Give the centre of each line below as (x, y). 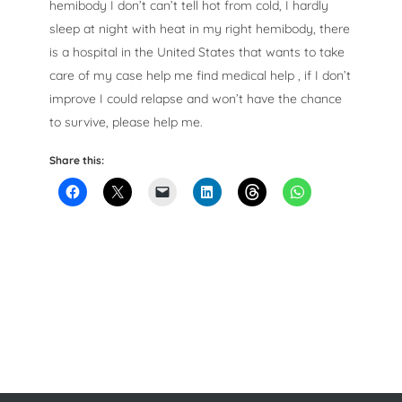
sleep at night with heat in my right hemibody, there (200, 29)
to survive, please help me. (126, 122)
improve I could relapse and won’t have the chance (196, 99)
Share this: (77, 161)
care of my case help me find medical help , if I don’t (200, 76)
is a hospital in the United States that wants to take (197, 52)
